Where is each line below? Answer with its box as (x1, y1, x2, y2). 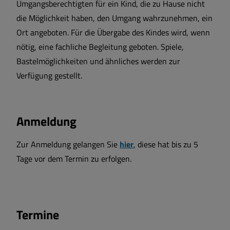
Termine (16, 205, 59, 224)
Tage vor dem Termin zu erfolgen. (16, 152, 133, 165)
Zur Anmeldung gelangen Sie (16, 138, 120, 150)
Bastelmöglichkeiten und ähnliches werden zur (16, 54, 180, 67)
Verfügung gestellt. (16, 69, 82, 82)
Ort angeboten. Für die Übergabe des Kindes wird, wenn (16, 26, 210, 39)
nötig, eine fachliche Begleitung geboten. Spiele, (16, 40, 184, 53)
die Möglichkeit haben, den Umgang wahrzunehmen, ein (16, 11, 213, 24)
